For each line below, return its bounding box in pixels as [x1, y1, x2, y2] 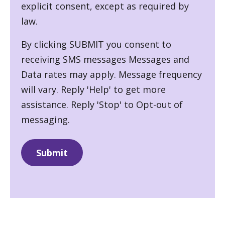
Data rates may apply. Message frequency [21, 68, 202, 80]
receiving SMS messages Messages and [21, 53, 189, 65]
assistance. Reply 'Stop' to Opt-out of [21, 98, 183, 110]
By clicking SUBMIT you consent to [21, 38, 171, 50]
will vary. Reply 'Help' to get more [21, 83, 166, 95]
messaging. [21, 113, 70, 126]
